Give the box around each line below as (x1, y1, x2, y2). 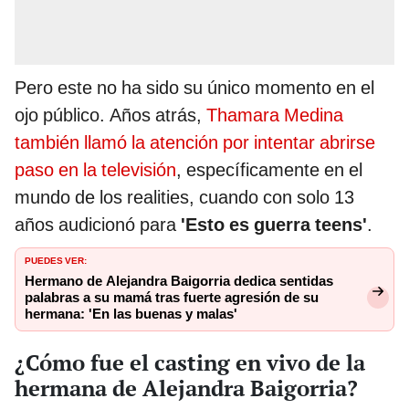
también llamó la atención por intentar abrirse (15, 131, 375, 154)
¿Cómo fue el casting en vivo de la (15, 347, 365, 377)
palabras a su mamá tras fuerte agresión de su (25, 289, 319, 307)
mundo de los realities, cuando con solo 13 (15, 186, 354, 209)
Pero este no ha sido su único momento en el (15, 77, 374, 100)
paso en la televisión (15, 159, 176, 182)
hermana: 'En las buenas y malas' (25, 306, 237, 323)
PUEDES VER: (25, 252, 87, 267)
